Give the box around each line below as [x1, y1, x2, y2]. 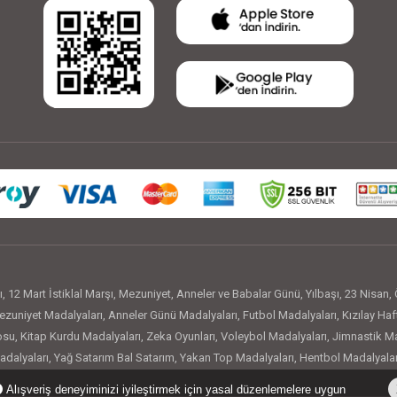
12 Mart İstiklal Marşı [8, 287, 113, 301]
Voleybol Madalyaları [220, 330, 327, 344]
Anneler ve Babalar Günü [176, 287, 300, 301]
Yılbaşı [306, 287, 339, 301]
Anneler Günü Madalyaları [107, 308, 237, 323]
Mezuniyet [119, 287, 171, 301]
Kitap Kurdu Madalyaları [19, 330, 141, 344]
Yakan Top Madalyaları [179, 351, 294, 365]
